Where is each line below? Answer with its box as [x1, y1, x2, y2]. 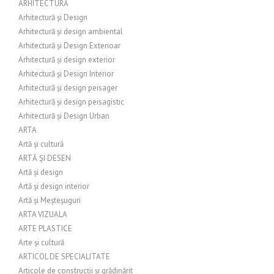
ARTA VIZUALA [18, 209, 67, 220]
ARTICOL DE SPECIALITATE [18, 251, 110, 262]
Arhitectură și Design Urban [18, 111, 109, 121]
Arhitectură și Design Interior [18, 68, 114, 79]
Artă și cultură [18, 139, 64, 149]
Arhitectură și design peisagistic [18, 97, 124, 107]
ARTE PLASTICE [18, 223, 72, 234]
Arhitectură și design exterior [18, 54, 115, 65]
